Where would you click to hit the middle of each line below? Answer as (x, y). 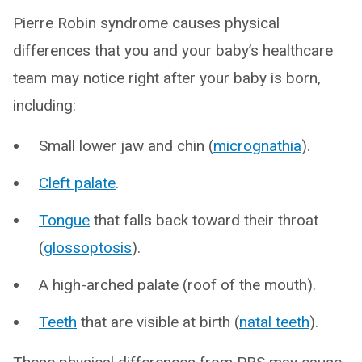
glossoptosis (88, 248)
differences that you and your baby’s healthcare (173, 51)
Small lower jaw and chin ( (126, 146)
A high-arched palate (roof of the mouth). (177, 285)
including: (44, 105)
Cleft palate (77, 183)
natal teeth (274, 322)
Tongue (64, 220)
